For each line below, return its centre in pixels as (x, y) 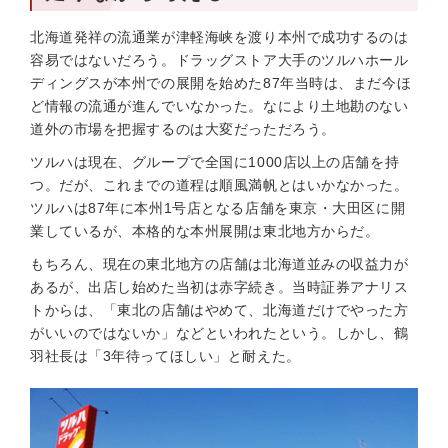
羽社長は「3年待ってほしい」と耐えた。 (165, 356)
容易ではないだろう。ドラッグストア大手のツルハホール (219, 60)
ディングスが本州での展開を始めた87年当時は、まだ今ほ (221, 83)
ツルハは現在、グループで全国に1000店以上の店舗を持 (215, 162)
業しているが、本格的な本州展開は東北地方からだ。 (205, 231)
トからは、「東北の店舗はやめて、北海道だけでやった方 (219, 310)
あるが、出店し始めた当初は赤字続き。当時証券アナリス (219, 287)
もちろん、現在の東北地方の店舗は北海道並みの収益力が (219, 264)
